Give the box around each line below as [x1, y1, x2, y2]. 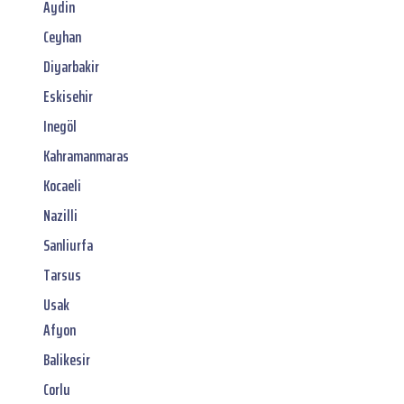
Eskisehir [43, 83, 93, 109]
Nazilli [43, 202, 78, 228]
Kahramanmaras [43, 142, 129, 169]
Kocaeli [43, 172, 81, 198]
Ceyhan [43, 23, 81, 50]
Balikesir [43, 346, 90, 372]
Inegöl [43, 113, 77, 139]
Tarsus [43, 262, 81, 288]
